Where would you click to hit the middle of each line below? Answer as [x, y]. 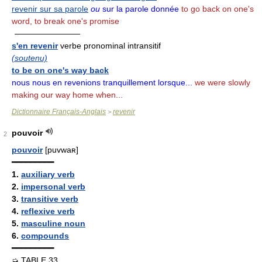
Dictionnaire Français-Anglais [59, 112]
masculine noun [53, 223]
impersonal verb [53, 187]
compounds [45, 236]
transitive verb [50, 199]
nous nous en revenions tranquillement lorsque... [102, 82]
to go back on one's [216, 9]
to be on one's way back [60, 70]
